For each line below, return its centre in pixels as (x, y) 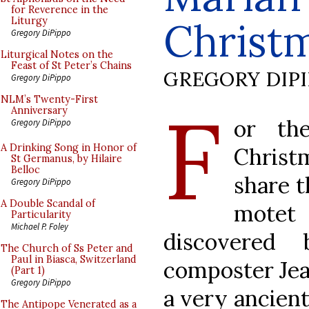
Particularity (41, 215)
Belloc (26, 170)
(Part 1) (28, 270)
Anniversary (39, 110)
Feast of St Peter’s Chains (71, 66)
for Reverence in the (60, 10)
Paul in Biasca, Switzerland (74, 259)
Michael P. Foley (40, 226)
